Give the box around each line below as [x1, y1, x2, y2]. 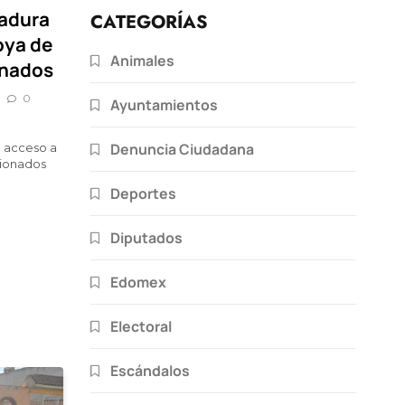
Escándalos [110, 360, 190, 381]
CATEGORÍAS [90, 8, 208, 35]
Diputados [110, 227, 183, 248]
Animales [110, 50, 174, 71]
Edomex [110, 271, 166, 292]
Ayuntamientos [110, 94, 218, 115]
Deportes [110, 183, 176, 203]
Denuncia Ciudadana [110, 138, 254, 159]
